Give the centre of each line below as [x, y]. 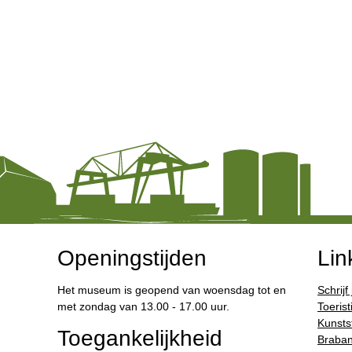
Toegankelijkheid [139, 338]
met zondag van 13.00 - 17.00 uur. [143, 306]
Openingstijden [132, 258]
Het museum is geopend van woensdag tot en [171, 290]
